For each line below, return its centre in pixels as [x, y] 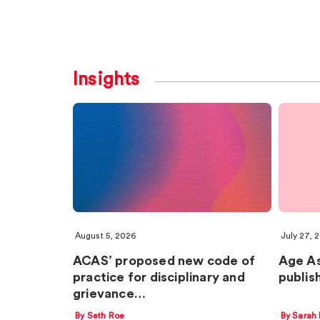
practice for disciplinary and [159, 277]
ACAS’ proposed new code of [164, 260]
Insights [106, 80]
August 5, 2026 [105, 235]
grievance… [109, 293]
